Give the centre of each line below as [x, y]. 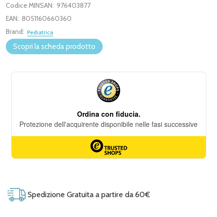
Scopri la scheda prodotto [54, 46]
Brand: [15, 31]
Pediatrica [40, 32]
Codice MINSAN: [30, 5]
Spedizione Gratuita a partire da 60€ [88, 194]
